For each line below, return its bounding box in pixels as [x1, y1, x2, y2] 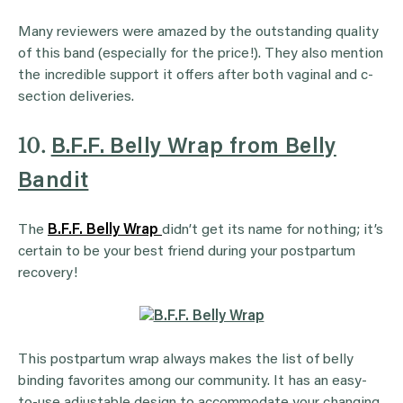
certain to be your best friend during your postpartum [18, 245, 355, 260]
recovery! [18, 266, 77, 282]
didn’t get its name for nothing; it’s [162, 223, 383, 238]
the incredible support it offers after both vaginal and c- [18, 68, 373, 84]
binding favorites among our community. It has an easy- [18, 374, 367, 390]
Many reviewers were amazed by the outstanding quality [18, 25, 379, 40]
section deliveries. [18, 90, 134, 105]
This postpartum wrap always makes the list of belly [18, 353, 354, 368]
